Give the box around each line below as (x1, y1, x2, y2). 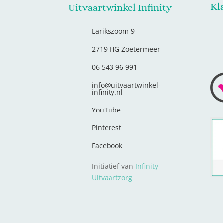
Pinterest (92, 123, 122, 133)
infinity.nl (92, 87, 123, 97)
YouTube (92, 105, 121, 115)
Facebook (92, 141, 123, 151)
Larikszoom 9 (92, 26, 135, 36)
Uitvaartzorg (92, 173, 133, 183)
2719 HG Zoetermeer (92, 44, 161, 54)
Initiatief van (92, 161, 136, 171)
